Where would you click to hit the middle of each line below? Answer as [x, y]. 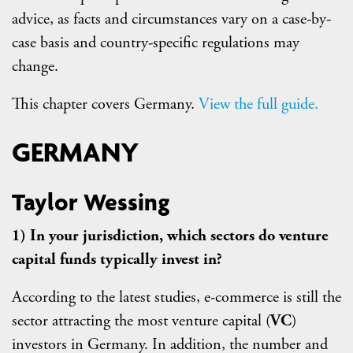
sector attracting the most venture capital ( [141, 321]
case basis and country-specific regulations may [156, 42]
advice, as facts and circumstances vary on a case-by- [171, 19]
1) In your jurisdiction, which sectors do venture [170, 236]
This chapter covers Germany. [105, 104]
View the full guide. [258, 104]
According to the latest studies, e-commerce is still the [176, 297]
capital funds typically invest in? [117, 260]
